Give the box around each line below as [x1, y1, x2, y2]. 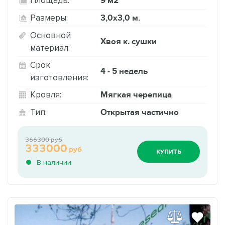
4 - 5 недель [100, 66, 148, 76]
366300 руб [25, 136, 62, 143]
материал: [30, 43, 70, 52]
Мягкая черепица [100, 89, 172, 100]
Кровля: [30, 90, 61, 99]
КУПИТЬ [156, 148, 181, 156]
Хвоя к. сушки [100, 36, 157, 47]
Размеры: [30, 13, 68, 23]
